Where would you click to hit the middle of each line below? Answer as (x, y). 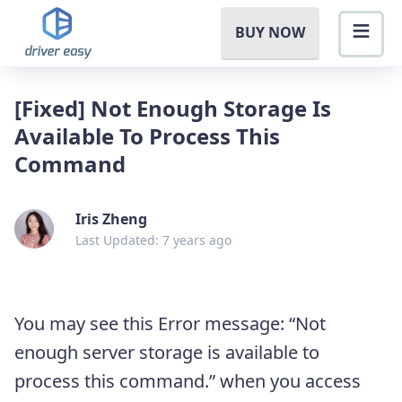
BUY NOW (270, 32)
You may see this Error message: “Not (170, 323)
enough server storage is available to (167, 352)
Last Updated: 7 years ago (153, 240)
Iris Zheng (111, 218)
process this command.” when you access (188, 380)
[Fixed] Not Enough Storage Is (173, 108)
